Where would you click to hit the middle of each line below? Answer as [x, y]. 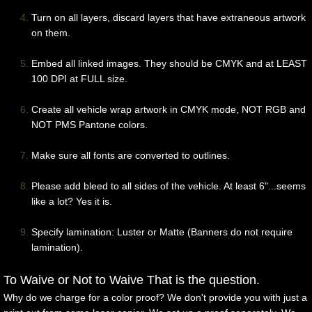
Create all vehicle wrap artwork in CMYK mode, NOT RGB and [169, 110]
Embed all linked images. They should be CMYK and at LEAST [169, 64]
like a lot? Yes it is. [72, 202]
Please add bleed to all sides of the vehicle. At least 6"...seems [169, 186]
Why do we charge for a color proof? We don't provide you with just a [155, 298]
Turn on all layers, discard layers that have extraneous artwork [169, 18]
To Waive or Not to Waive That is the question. [132, 280]
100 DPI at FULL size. [79, 79]
